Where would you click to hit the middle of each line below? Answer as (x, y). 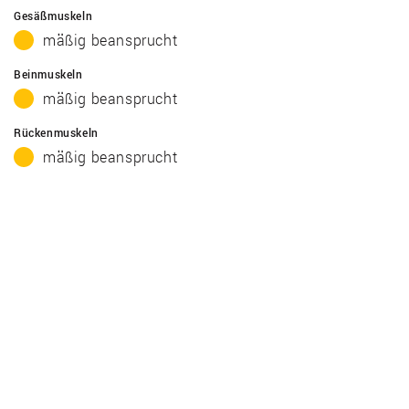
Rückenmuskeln (56, 133)
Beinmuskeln (48, 74)
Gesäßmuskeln (53, 16)
